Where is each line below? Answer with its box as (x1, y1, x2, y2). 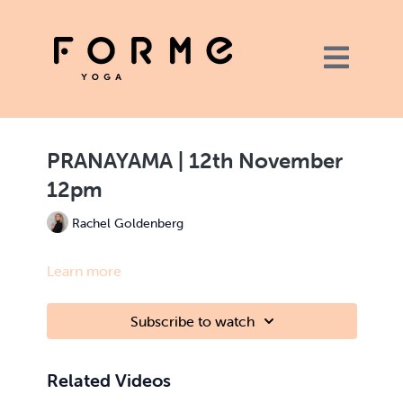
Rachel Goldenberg (71, 214, 184, 231)
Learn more (46, 262, 121, 280)
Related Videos (46, 369, 171, 391)
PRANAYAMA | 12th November (46, 148, 343, 174)
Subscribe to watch (130, 312, 255, 330)
